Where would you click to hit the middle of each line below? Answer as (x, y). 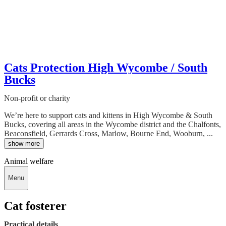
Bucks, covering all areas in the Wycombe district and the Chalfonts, (112, 124)
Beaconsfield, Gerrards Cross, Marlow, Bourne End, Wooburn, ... (108, 133)
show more (24, 143)
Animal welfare (29, 161)
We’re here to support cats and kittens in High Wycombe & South (108, 115)
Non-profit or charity (37, 98)
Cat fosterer (35, 206)
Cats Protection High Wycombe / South (106, 67)
